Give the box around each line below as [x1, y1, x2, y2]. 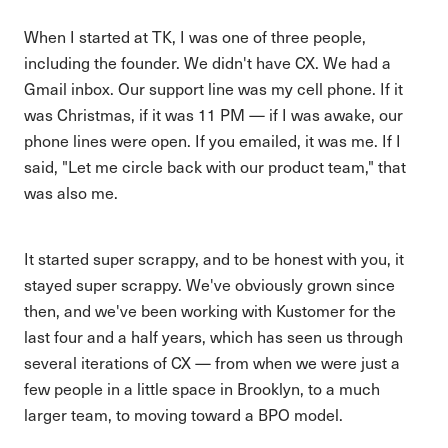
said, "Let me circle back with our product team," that [24, 156, 406, 177]
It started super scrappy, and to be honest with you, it [24, 248, 404, 269]
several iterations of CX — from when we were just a [24, 352, 400, 373]
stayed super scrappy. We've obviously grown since [24, 274, 395, 295]
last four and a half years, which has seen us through [24, 326, 403, 347]
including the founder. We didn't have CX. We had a [24, 52, 391, 73]
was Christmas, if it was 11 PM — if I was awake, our [24, 104, 403, 125]
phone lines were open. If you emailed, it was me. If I [24, 130, 401, 151]
